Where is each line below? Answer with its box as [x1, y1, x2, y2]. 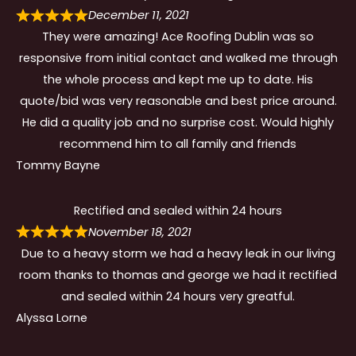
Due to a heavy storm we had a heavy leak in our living [21, 245, 335, 261]
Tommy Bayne [16, 157, 100, 174]
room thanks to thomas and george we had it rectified [19, 266, 337, 283]
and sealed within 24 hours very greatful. [61, 288, 295, 304]
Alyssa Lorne [16, 309, 87, 326]
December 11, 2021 [88, 7, 190, 24]
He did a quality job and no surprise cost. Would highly [22, 114, 334, 131]
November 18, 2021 [88, 223, 192, 240]
